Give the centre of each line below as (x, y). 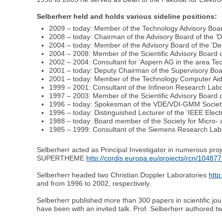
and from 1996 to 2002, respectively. (94, 183)
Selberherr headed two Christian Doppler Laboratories (123, 175)
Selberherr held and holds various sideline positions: (127, 16)
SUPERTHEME (62, 158)
